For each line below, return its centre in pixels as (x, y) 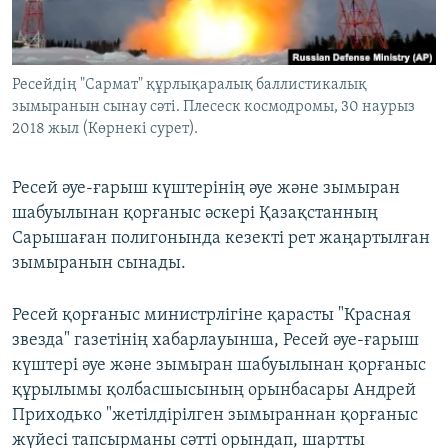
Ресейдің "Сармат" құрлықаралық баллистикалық (189, 85)
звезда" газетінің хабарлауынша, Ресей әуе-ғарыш (215, 341)
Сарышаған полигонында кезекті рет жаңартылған (221, 239)
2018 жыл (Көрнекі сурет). (105, 129)
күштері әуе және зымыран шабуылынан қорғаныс (219, 366)
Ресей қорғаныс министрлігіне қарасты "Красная (211, 316)
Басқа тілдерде (93, 111)
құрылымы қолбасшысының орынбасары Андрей (214, 391)
